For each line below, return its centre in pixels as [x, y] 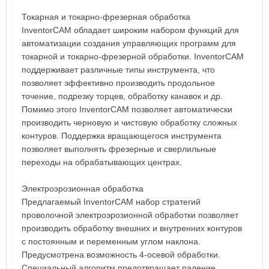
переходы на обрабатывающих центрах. [102, 162]
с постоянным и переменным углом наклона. [111, 241]
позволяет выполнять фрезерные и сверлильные [119, 149]
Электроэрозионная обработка [83, 188]
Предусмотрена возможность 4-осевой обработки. [121, 254]
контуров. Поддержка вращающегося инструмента [122, 135]
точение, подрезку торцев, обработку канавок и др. [122, 96]
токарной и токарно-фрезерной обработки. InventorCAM [133, 56]
